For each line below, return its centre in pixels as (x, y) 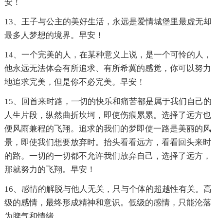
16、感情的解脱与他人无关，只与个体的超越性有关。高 (108, 189)
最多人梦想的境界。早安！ (54, 36)
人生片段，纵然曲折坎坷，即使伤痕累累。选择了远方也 (108, 115)
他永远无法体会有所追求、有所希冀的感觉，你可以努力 (108, 69)
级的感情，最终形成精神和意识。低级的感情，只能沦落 (108, 203)
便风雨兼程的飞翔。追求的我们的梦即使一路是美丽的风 (108, 129)
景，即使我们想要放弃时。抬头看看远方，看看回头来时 (108, 143)
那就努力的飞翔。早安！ (50, 170)
